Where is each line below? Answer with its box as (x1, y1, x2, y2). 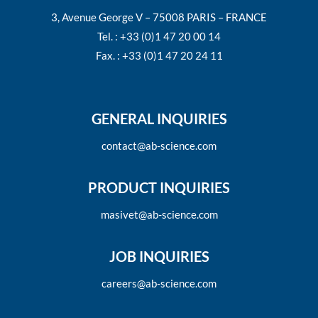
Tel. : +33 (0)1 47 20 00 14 (97, 30, 221, 43)
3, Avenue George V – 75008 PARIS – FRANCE (51, 11, 267, 23)
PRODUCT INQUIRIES (88, 179, 230, 196)
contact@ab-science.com (102, 139, 216, 152)
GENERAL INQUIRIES (91, 110, 227, 127)
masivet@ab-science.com (100, 208, 218, 221)
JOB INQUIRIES (109, 248, 209, 265)
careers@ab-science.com (102, 277, 216, 290)
